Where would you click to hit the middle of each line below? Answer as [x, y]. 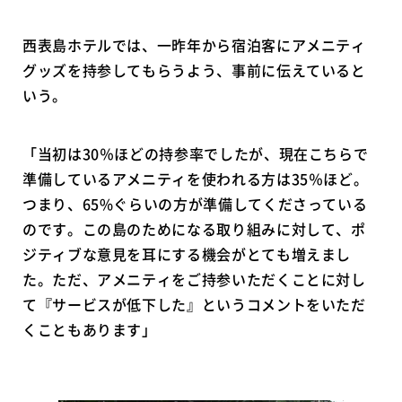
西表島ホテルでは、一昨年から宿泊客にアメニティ [194, 45]
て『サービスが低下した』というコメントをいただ [194, 305]
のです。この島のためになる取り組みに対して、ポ [194, 229]
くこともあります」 [90, 330]
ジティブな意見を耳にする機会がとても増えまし [187, 254]
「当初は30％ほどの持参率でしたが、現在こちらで [196, 154]
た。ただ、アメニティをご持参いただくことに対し [194, 280]
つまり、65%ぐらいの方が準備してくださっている [195, 204]
